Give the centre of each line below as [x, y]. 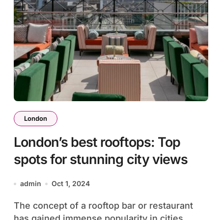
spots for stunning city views [101, 159]
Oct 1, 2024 [71, 183]
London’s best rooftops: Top [97, 142]
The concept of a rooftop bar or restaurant [17, 206]
